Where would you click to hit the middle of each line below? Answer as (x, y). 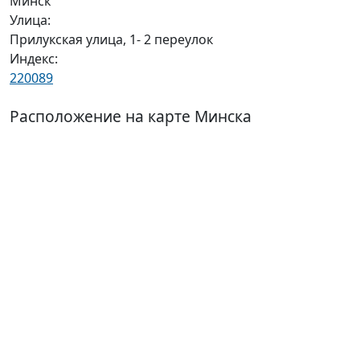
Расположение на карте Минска (131, 116)
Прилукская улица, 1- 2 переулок (111, 39)
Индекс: (34, 59)
